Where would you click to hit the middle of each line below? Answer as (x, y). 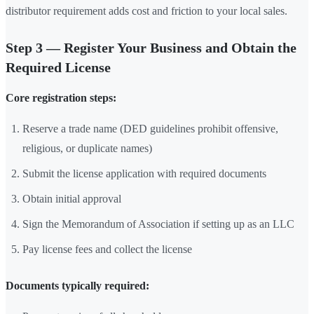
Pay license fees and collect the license (107, 250)
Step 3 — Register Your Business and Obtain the (151, 48)
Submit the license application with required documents (144, 174)
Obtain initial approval (72, 199)
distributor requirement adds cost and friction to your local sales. (146, 11)
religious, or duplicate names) (87, 149)
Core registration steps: (61, 98)
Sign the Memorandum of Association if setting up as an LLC (158, 224)
